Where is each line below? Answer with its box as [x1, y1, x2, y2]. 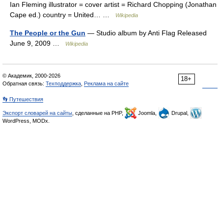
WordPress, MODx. [2, 118, 50, 124]
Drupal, [170, 110, 190, 116]
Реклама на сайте [84, 81, 129, 86]
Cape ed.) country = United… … [10, 11, 115, 19]
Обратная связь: [2, 81, 46, 86]
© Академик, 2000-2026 [2, 73, 60, 79]
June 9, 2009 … [10, 39, 65, 47]
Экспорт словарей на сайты [2, 110, 72, 116]
